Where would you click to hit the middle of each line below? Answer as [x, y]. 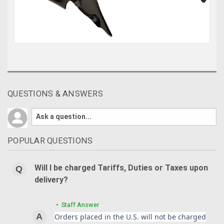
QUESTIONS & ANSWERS [55, 93]
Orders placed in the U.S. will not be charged [130, 216]
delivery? [51, 179]
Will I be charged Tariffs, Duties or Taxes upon [121, 167]
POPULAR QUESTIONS [50, 140]
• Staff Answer [76, 204]
